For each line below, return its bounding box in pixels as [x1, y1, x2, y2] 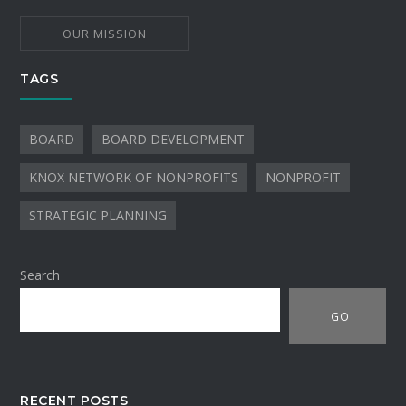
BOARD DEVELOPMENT [101, 130, 246, 149]
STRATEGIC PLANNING [29, 207, 168, 225]
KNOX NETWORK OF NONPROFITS [29, 169, 239, 187]
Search [20, 266, 61, 285]
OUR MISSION [63, 25, 148, 43]
